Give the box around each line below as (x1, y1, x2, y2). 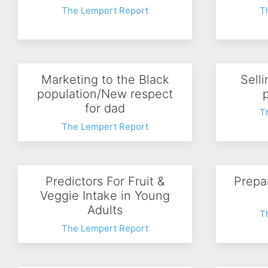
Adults (87, 203, 123, 217)
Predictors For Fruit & (45, 174, 165, 188)
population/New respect (37, 87, 173, 101)
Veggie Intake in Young (40, 188, 170, 203)
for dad (85, 101, 125, 115)
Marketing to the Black (41, 72, 169, 87)
